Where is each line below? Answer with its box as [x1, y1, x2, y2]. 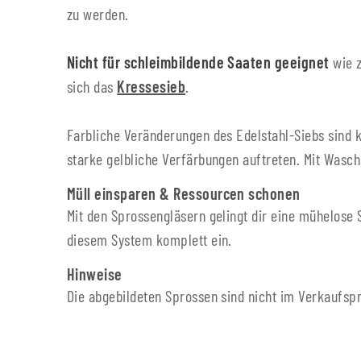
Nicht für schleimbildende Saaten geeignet [67, 52, 330, 73]
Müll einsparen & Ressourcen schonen [67, 184, 301, 204]
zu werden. [67, 4, 129, 24]
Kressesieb [117, 77, 186, 97]
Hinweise [67, 264, 122, 284]
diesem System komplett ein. [67, 230, 232, 250]
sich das [67, 77, 118, 97]
